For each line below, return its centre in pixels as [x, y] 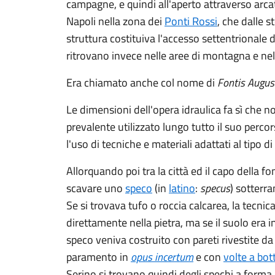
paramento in [99, 257]
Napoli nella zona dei [115, 21]
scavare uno [96, 188]
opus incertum [162, 257]
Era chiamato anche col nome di [142, 83]
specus [215, 188]
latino [182, 188]
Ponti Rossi [191, 21]
